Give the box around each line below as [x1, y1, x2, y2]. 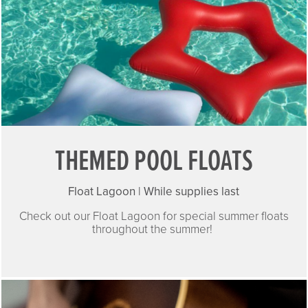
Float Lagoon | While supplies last [68, 184, 240, 199]
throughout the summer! [92, 221, 216, 236]
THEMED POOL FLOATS [54, 144, 253, 181]
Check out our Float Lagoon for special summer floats [19, 208, 289, 223]
